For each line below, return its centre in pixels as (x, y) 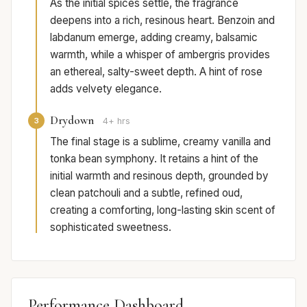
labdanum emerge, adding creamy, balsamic (154, 38)
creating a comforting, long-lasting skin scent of (163, 210)
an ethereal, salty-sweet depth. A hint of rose (156, 72)
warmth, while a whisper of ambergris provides (160, 55)
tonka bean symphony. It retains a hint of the (154, 159)
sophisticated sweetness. (111, 228)
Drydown (72, 121)
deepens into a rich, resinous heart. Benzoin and (162, 21)
